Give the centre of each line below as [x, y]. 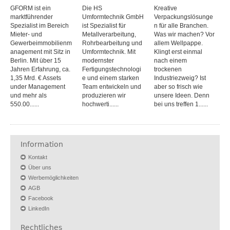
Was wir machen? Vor [184, 34]
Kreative [166, 8]
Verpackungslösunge [184, 17]
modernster [98, 60]
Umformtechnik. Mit [109, 52]
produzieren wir [104, 95]
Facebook [41, 198]
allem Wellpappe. [178, 43]
